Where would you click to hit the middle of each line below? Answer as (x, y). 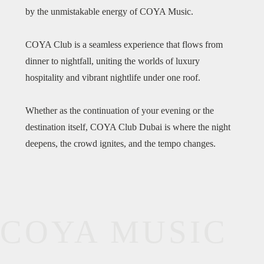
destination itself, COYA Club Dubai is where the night (128, 127)
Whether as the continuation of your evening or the (120, 111)
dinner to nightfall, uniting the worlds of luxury (113, 61)
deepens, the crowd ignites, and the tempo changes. (121, 144)
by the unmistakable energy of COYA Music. (110, 12)
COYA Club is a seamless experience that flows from (124, 45)
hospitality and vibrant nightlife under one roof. (114, 78)
